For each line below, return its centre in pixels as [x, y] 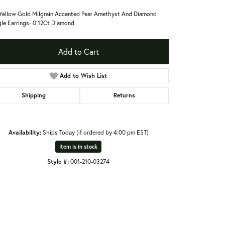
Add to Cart [78, 51]
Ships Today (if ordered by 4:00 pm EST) [95, 132]
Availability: [25, 132]
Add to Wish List [84, 75]
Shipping [34, 95]
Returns [124, 95]
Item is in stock [78, 146]
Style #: [58, 161]
